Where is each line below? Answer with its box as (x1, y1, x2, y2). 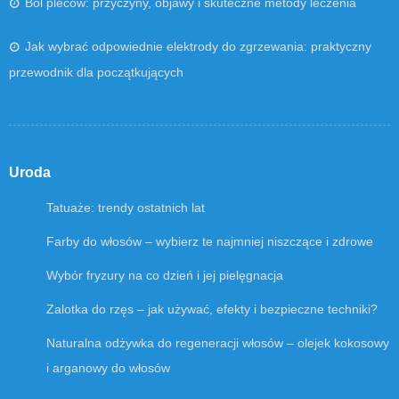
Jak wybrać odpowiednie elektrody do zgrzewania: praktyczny (25, 39, 371, 54)
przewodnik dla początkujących (9, 65, 183, 80)
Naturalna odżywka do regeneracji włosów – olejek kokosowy (46, 336, 389, 351)
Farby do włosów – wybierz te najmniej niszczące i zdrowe (46, 234, 373, 249)
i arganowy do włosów (46, 361, 170, 376)
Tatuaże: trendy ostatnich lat (46, 200, 205, 216)
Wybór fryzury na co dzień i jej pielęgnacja (46, 268, 283, 283)
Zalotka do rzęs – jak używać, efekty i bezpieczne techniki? (46, 302, 378, 317)
